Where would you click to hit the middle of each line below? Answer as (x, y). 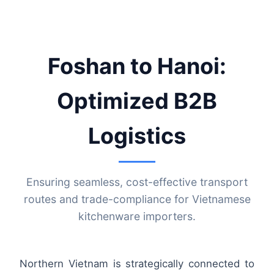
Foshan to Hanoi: (137, 66)
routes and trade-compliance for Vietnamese (137, 199)
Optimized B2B (137, 101)
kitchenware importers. (137, 217)
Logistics (137, 136)
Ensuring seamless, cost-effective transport (137, 182)
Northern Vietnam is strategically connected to (137, 264)
